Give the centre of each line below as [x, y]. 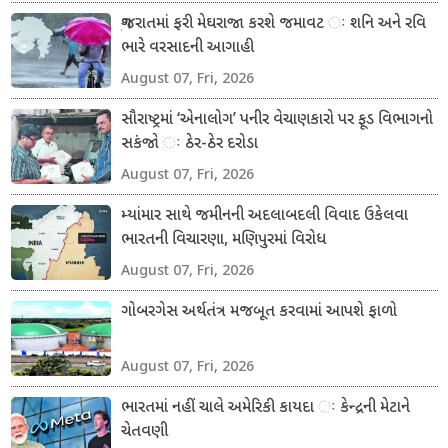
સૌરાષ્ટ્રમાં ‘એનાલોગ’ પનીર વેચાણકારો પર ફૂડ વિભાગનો [276, 120]
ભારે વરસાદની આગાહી [187, 48]
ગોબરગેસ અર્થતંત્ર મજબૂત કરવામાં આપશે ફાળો [258, 312]
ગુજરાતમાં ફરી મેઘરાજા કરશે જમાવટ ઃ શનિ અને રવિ [273, 24]
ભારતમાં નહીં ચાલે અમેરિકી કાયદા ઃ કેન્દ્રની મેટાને [265, 408]
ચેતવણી [144, 432]
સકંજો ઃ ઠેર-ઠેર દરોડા [189, 144]
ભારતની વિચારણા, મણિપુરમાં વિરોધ [223, 240]
